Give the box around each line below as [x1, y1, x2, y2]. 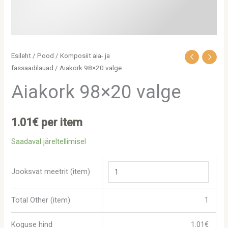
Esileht [11, 52, 32, 60]
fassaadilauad [11, 64, 54, 72]
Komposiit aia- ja [60, 52, 110, 60]
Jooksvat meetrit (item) [11, 166, 91, 176]
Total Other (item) [11, 195, 71, 205]
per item [39, 116, 83, 129]
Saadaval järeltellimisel [11, 137, 87, 147]
